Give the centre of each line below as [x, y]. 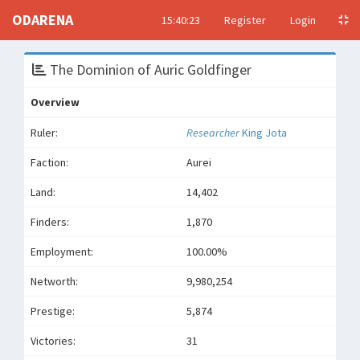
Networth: [54, 281]
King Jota [264, 133]
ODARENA [43, 20]
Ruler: [44, 133]
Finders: [50, 222]
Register [245, 20]
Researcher [214, 133]
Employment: [62, 252]
